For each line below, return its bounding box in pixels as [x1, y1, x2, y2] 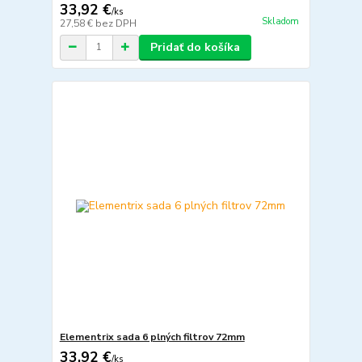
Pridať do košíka [149, 39, 240, 55]
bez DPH [95, 16, 137, 30]
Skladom [261, 15, 299, 27]
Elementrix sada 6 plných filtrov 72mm [59, 330, 245, 344]
